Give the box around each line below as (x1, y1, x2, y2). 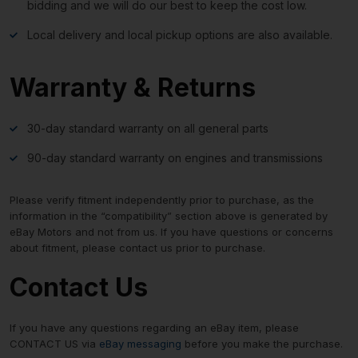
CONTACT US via (10, 337, 99, 351)
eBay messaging (99, 337, 181, 351)
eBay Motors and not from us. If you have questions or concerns (10, 225, 333, 239)
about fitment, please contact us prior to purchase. (10, 241, 265, 255)
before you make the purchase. (181, 337, 343, 351)
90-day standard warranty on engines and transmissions (27, 151, 323, 165)
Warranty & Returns (10, 72, 256, 104)
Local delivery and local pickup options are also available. (27, 28, 332, 42)
